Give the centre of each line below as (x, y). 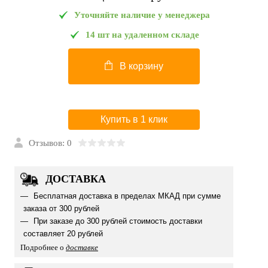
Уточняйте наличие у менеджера (142, 15)
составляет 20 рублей (63, 234)
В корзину (141, 66)
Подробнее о (43, 247)
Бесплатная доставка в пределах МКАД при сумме (126, 196)
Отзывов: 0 (50, 143)
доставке (82, 247)
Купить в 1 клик (134, 119)
